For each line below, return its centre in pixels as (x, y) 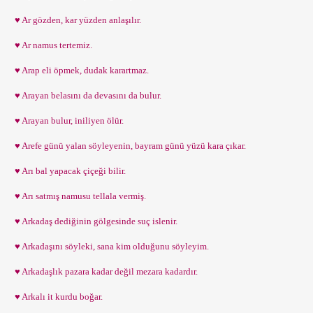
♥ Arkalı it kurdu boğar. (57, 297)
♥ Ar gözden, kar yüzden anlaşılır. (76, 20)
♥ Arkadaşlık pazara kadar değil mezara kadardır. (104, 271)
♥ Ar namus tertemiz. (51, 45)
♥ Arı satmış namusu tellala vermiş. (78, 196)
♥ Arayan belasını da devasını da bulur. (86, 95)
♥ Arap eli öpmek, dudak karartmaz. (80, 70)
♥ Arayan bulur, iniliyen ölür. (67, 121)
